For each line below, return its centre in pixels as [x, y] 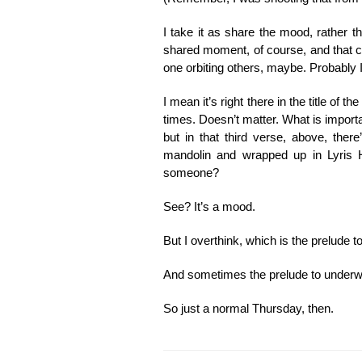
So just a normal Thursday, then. [248, 308]
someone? [191, 172]
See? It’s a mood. [209, 206]
